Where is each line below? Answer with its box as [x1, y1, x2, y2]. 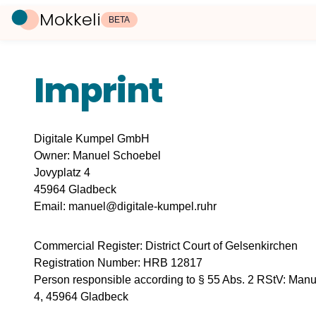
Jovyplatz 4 [34, 166, 90, 178]
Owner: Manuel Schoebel [34, 150, 161, 162]
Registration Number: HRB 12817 [34, 257, 202, 269]
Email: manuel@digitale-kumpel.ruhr [34, 200, 217, 212]
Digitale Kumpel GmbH [34, 133, 150, 145]
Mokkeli [39, 8, 101, 31]
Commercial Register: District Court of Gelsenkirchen [34, 240, 298, 252]
